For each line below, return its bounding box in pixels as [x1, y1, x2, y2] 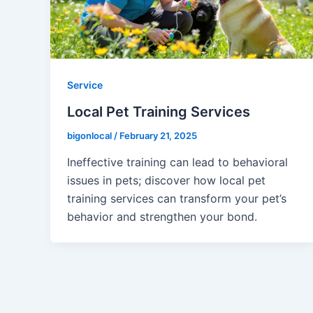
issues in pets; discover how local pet [67, 173, 265, 187]
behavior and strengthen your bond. [67, 209, 257, 224]
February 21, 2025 [119, 130, 197, 142]
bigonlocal [67, 130, 114, 142]
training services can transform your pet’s [67, 191, 286, 205]
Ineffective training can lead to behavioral [67, 154, 288, 169]
